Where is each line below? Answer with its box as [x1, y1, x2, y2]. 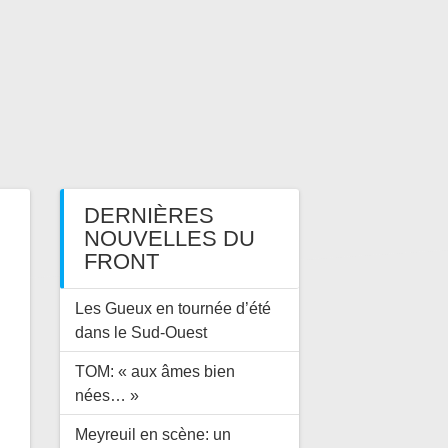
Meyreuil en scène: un [74, 425, 231, 444]
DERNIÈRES [83, 203, 214, 229]
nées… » [74, 386, 139, 405]
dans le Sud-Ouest [74, 323, 207, 342]
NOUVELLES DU [83, 226, 255, 252]
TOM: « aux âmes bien [74, 362, 235, 381]
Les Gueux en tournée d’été [74, 299, 271, 318]
